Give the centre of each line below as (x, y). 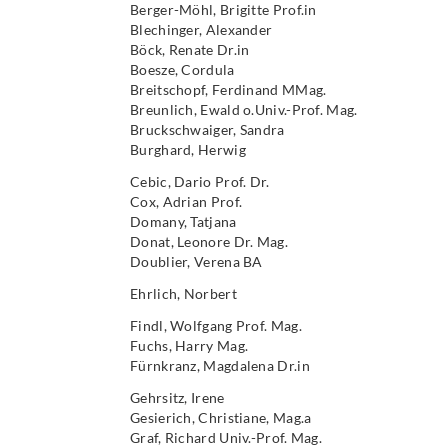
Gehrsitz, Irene (177, 397)
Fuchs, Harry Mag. (189, 345)
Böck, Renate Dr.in (190, 49)
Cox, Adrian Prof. (186, 201)
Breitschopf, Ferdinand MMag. (228, 89)
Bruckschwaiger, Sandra (207, 129)
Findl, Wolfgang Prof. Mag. (216, 325)
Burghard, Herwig (188, 149)
